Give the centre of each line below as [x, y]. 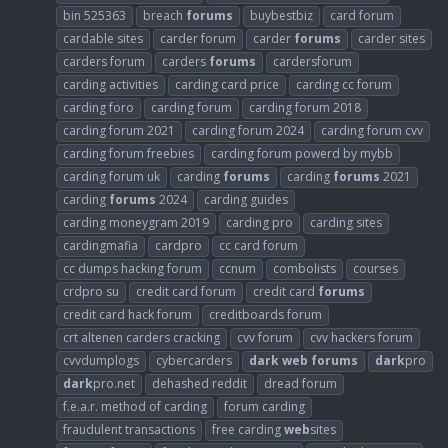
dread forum [300, 383]
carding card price [227, 84]
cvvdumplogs [101, 360]
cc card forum [258, 245]
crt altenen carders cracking [141, 337]
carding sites [346, 222]
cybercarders [194, 360]
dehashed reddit [199, 383]
